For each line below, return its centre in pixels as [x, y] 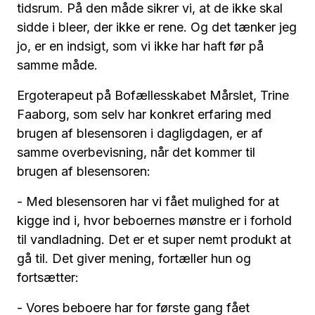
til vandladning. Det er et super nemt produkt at [154, 239]
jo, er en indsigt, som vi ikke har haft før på [140, 46]
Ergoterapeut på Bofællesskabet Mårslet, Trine [153, 95]
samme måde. [57, 65]
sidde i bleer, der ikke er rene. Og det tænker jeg [157, 27]
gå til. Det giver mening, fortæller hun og [134, 258]
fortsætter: [48, 277]
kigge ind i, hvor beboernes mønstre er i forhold [154, 220]
